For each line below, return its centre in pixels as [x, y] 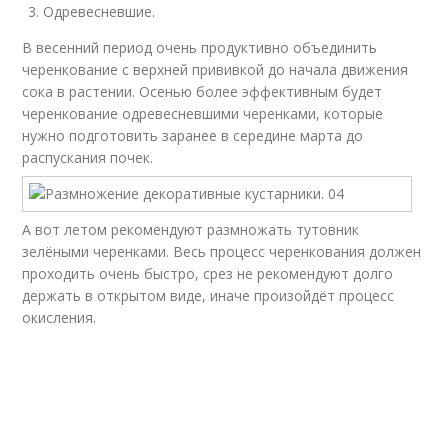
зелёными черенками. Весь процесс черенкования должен [222, 251]
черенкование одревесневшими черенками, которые [203, 113]
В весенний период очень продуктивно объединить [200, 47]
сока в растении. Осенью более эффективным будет [202, 91]
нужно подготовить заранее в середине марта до [193, 135]
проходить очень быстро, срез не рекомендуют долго [208, 273]
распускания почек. [88, 157]
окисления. [59, 317]
